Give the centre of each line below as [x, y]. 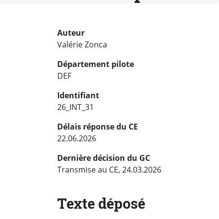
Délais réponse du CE [98, 127]
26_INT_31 [76, 107]
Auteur [71, 33]
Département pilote [96, 64]
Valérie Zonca [82, 45]
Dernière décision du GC [104, 158]
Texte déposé [101, 204]
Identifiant [78, 96]
